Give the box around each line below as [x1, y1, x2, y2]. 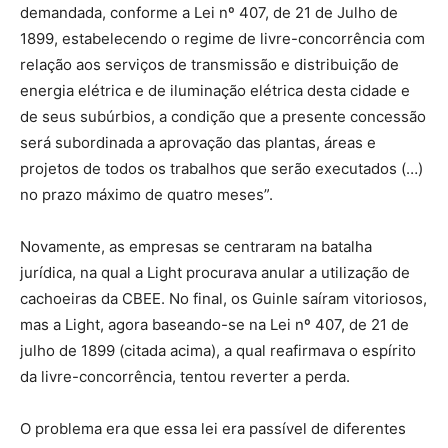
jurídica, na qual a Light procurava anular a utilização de [20, 263, 410, 283]
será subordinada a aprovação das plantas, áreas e [20, 133, 376, 153]
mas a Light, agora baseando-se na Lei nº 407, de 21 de [20, 315, 409, 335]
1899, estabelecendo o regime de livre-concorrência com [20, 29, 425, 49]
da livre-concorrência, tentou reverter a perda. [20, 367, 350, 387]
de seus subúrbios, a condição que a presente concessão [20, 107, 426, 127]
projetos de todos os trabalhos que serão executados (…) [20, 159, 423, 179]
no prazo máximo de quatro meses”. [20, 185, 273, 205]
